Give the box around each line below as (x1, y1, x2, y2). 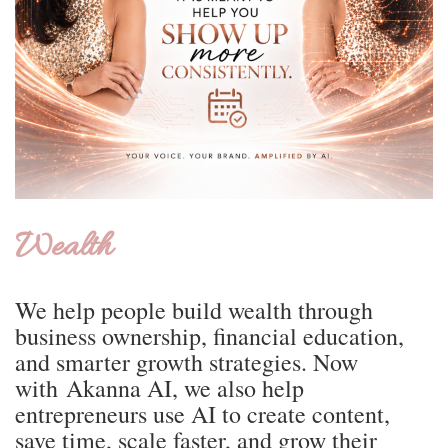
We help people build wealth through (15, 294, 373, 327)
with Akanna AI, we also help (15, 372, 304, 405)
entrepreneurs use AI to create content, (15, 398, 390, 431)
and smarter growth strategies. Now (15, 346, 358, 379)
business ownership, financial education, (15, 320, 404, 353)
